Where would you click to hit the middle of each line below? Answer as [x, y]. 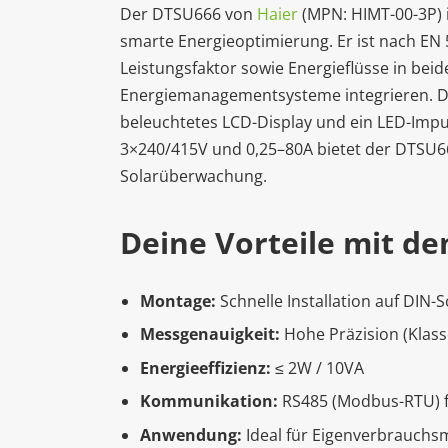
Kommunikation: [209, 401]
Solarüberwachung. [193, 176]
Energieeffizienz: [205, 367]
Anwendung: [191, 434]
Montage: [178, 301]
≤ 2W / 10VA [317, 367]
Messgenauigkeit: [210, 334]
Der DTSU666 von [188, 14]
